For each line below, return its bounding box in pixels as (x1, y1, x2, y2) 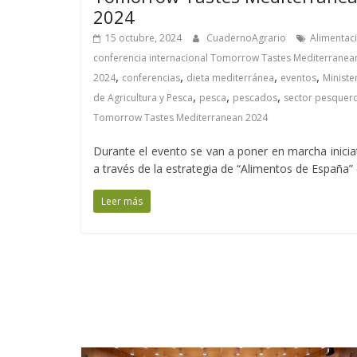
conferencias (122, 71, 180, 85)
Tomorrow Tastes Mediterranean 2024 (93, 111, 268, 125)
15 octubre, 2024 (105, 31, 182, 45)
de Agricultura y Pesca (93, 91, 193, 105)
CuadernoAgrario (206, 31, 288, 45)
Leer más (101, 194, 143, 209)
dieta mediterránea (186, 71, 274, 85)
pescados (233, 91, 277, 105)
